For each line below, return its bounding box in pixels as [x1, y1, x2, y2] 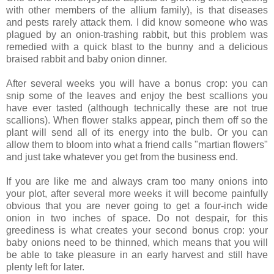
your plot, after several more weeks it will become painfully [6, 188, 268, 199]
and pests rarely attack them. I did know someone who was [6, 17, 268, 28]
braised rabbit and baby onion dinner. [6, 53, 167, 64]
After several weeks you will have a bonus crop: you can [6, 78, 268, 89]
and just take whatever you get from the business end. [6, 151, 238, 162]
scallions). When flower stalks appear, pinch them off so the [6, 114, 268, 125]
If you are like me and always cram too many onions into [6, 176, 268, 187]
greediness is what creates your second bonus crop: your [6, 224, 268, 235]
